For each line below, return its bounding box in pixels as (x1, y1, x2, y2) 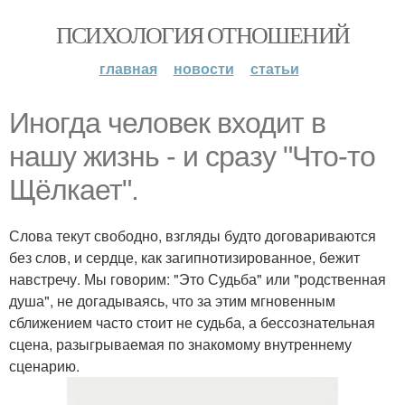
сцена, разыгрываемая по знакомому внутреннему (9, 334, 352, 354)
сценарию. (9, 355, 80, 376)
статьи (250, 58, 299, 79)
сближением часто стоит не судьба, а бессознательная (9, 312, 375, 333)
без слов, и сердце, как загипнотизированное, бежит (9, 247, 360, 268)
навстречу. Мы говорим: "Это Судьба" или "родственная (9, 268, 386, 289)
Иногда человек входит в (9, 107, 325, 139)
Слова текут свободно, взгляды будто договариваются (9, 225, 376, 246)
